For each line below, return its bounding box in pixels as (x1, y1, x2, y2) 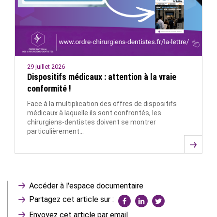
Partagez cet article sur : (29, 195, 114, 204)
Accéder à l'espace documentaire (29, 181, 143, 191)
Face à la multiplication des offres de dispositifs (27, 100, 177, 108)
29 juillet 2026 (27, 63, 65, 71)
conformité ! (27, 83, 71, 94)
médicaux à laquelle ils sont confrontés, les (27, 109, 161, 117)
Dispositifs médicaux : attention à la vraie (27, 72, 176, 82)
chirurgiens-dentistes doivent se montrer (27, 118, 156, 126)
